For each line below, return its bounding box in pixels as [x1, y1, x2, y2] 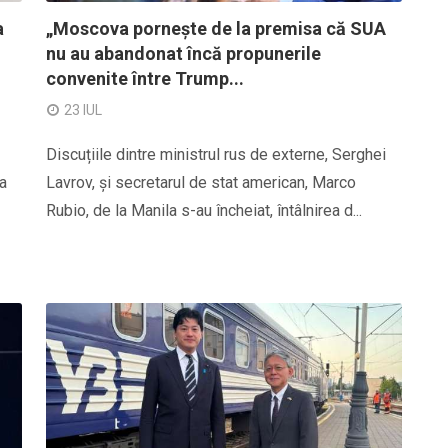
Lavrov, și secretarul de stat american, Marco [46, 173, 356, 192]
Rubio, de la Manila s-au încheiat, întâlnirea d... [46, 201, 362, 220]
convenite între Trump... [46, 68, 244, 89]
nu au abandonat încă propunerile [46, 43, 321, 64]
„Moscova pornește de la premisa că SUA [46, 18, 386, 39]
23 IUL [64, 102, 102, 118]
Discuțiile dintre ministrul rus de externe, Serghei [46, 145, 386, 164]
